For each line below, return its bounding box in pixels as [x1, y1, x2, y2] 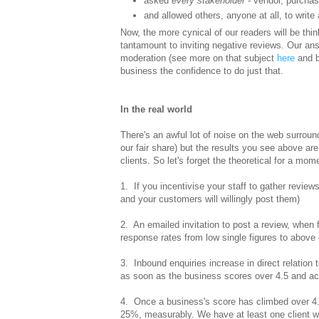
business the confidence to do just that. [120, 66, 283, 77]
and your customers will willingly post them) [120, 194, 300, 205]
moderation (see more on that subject [120, 53, 277, 64]
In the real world [120, 104, 192, 115]
